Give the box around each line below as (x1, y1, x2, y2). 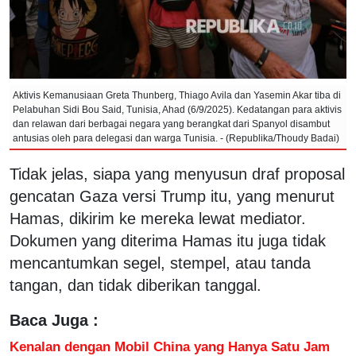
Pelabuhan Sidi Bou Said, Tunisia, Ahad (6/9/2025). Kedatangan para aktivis (13, 103, 342, 115)
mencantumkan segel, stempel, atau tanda (10, 253, 311, 272)
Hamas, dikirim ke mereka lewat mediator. (10, 209, 306, 227)
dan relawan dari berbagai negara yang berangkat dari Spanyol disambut (13, 118, 330, 130)
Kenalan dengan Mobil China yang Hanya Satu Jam (10, 338, 330, 354)
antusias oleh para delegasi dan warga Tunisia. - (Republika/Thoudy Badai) (13, 132, 339, 144)
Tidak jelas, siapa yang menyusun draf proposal (10, 164, 345, 183)
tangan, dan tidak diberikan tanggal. (10, 276, 261, 294)
